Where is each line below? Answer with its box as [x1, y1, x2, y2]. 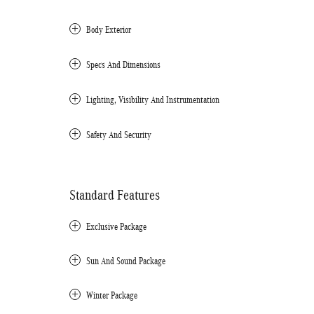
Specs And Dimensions [86, 60, 161, 70]
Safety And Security [86, 130, 151, 140]
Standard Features [69, 187, 160, 203]
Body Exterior [86, 25, 131, 35]
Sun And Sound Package [86, 256, 165, 266]
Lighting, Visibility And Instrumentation [86, 95, 219, 105]
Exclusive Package [86, 221, 146, 232]
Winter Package [86, 290, 137, 301]
